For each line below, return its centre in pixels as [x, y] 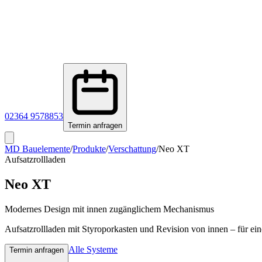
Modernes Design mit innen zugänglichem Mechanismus [109, 209]
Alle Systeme [93, 249]
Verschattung [132, 149]
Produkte [89, 149]
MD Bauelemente [37, 149]
